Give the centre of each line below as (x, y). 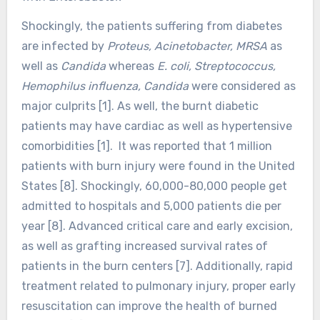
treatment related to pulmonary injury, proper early (158, 286)
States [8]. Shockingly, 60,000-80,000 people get (154, 186)
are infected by (64, 46)
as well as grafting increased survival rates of (144, 246)
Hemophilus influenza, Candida (106, 86)
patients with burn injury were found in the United (158, 166)
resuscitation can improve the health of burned (149, 306)
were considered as (243, 86)
